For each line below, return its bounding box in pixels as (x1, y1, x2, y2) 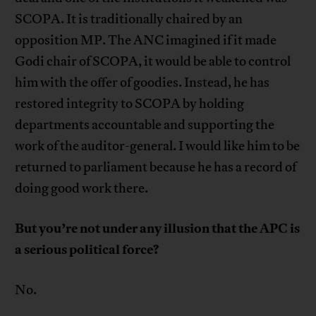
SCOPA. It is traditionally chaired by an (15, 10, 243, 28)
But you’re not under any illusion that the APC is (15, 219, 300, 238)
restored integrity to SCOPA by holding (15, 95, 245, 112)
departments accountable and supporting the (15, 116, 275, 133)
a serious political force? (15, 240, 160, 259)
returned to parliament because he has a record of (15, 158, 297, 176)
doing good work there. (15, 179, 149, 197)
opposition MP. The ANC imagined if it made (15, 31, 277, 49)
